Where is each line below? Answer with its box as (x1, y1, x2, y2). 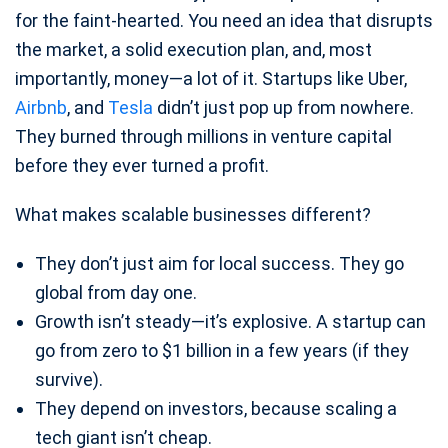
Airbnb (15, 97, 67, 119)
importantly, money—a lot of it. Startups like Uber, (15, 68, 407, 90)
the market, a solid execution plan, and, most (15, 39, 372, 61)
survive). (35, 369, 103, 391)
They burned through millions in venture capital (15, 126, 392, 148)
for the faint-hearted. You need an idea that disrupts (15, 10, 433, 32)
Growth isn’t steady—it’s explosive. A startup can (35, 311, 426, 333)
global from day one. (35, 282, 197, 304)
